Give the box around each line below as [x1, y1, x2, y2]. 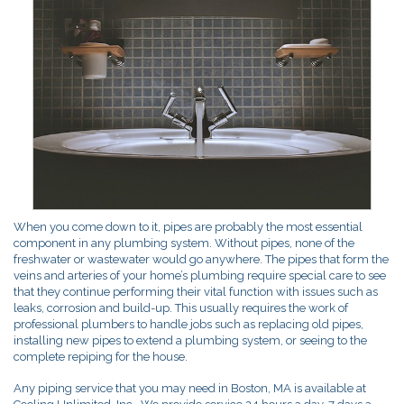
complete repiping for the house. [14, 350, 188, 364]
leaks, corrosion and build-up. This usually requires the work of [14, 301, 348, 316]
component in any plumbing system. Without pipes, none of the [14, 236, 354, 251]
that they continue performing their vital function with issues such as [14, 285, 378, 299]
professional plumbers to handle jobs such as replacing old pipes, [14, 317, 363, 332]
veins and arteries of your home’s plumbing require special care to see [14, 269, 386, 283]
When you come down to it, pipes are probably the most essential [14, 220, 363, 234]
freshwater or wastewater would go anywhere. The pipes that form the [14, 252, 389, 267]
